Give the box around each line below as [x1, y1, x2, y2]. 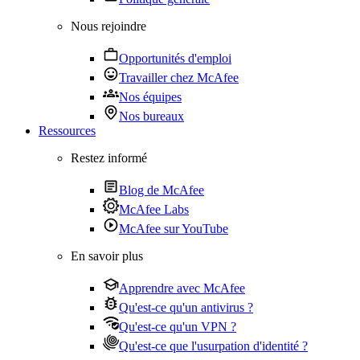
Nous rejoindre [71, 19, 146, 33]
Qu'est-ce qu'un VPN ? [119, 320, 236, 333]
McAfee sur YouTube [119, 222, 228, 235]
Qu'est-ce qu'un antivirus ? [119, 301, 253, 314]
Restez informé [71, 151, 147, 165]
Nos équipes [119, 90, 182, 104]
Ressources [39, 124, 96, 137]
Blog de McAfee [119, 183, 204, 197]
